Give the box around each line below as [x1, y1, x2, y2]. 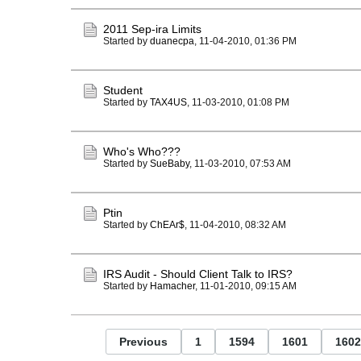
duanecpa [150, 35, 194, 47]
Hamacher [150, 280, 195, 292]
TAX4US [150, 97, 187, 108]
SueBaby [150, 158, 189, 169]
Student [103, 84, 143, 97]
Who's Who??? [103, 145, 180, 158]
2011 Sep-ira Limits [103, 23, 201, 35]
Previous [119, 335, 168, 348]
